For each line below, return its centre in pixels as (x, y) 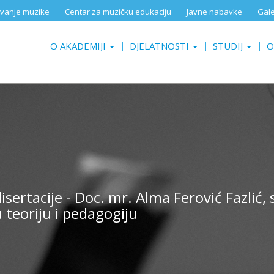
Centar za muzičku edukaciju (118, 12)
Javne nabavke (214, 12)
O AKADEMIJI (79, 46)
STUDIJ (229, 46)
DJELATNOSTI (161, 46)
